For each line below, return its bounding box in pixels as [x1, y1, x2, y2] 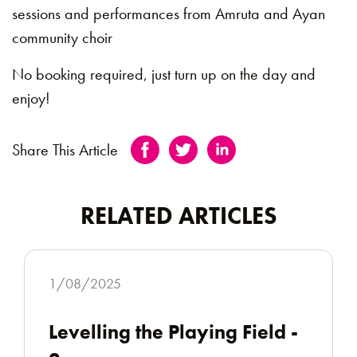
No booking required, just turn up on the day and [12, 63, 316, 84]
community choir [12, 26, 112, 48]
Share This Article [12, 139, 118, 160]
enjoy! [12, 87, 50, 108]
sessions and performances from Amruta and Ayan [12, 2, 325, 24]
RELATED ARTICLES [80, 200, 277, 231]
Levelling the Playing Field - [49, 318, 298, 345]
